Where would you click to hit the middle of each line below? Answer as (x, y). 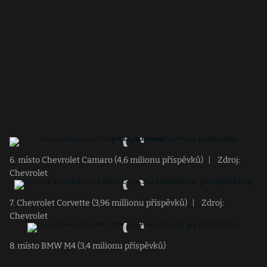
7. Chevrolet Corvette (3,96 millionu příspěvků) (98, 203)
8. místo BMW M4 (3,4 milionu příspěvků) (88, 246)
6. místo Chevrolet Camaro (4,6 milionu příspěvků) (106, 160)
